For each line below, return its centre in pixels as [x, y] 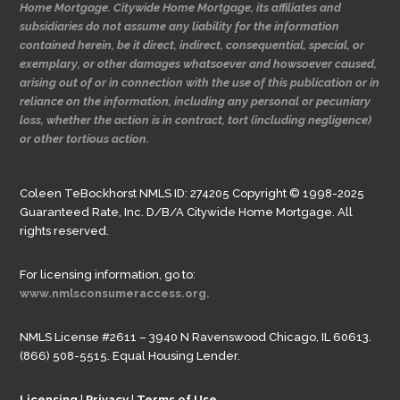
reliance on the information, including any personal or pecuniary [196, 101]
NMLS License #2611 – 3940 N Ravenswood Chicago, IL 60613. [196, 337]
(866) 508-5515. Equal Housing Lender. [130, 355]
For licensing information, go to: [108, 274]
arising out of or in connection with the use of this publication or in [200, 82]
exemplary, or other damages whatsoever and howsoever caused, [199, 63]
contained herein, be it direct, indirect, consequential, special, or [192, 45]
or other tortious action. [85, 138]
